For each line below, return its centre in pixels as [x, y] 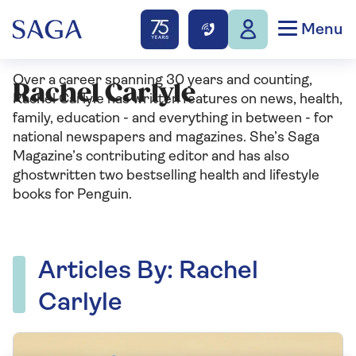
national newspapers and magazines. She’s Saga [166, 138]
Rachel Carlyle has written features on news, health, [178, 100]
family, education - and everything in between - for [173, 119]
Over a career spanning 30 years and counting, [163, 81]
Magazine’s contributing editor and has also [151, 157]
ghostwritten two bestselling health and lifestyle [166, 176]
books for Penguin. [72, 195]
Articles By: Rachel [148, 272]
